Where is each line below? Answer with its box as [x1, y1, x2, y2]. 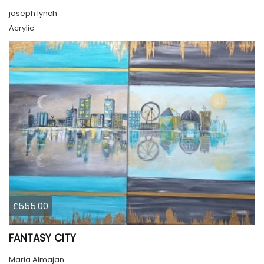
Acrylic [9, 22, 34, 34]
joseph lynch [9, 7, 57, 19]
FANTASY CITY [9, 231, 76, 246]
